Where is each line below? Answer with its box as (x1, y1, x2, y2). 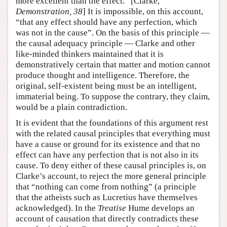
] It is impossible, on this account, (83, 6, 203, 16)
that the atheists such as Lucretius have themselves (16, 192, 198, 202)
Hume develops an (126, 203, 195, 213)
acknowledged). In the (16, 203, 98, 213)
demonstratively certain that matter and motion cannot (16, 59, 210, 69)
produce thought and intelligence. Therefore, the (16, 70, 190, 80)
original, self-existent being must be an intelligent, (16, 81, 197, 91)
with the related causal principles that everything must (16, 128, 210, 138)
